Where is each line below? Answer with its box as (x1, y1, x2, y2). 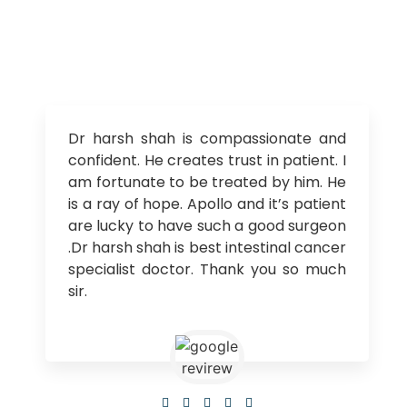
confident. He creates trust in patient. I (68, 150, 346, 172)
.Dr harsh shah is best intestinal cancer (68, 237, 346, 259)
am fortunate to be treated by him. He (68, 172, 346, 194)
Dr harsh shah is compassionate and (68, 128, 346, 150)
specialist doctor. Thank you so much (68, 259, 346, 281)
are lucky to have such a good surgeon (68, 215, 346, 237)
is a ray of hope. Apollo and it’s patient (68, 194, 346, 215)
